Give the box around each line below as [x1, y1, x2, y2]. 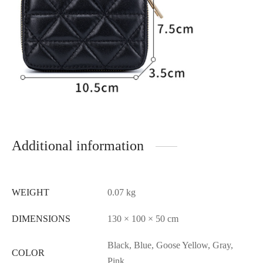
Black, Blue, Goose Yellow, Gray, [107, 240, 233, 251]
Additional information [12, 138, 144, 154]
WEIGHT [12, 187, 49, 198]
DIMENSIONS [12, 214, 70, 224]
